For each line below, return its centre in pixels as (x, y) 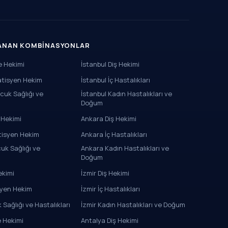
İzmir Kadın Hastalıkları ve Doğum (133, 205)
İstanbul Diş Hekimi (110, 64)
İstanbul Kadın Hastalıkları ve (127, 94)
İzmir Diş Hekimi (105, 173)
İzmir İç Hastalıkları (111, 189)
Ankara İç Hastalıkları (114, 134)
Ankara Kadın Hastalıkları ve (125, 148)
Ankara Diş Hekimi (109, 119)
